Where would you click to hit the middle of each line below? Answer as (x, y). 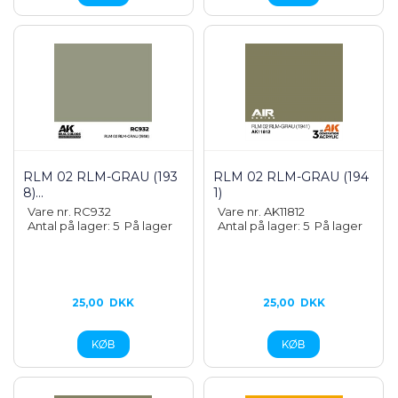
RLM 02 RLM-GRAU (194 (291, 177)
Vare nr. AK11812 (262, 211)
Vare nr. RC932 (69, 211)
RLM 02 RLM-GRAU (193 (100, 177)
